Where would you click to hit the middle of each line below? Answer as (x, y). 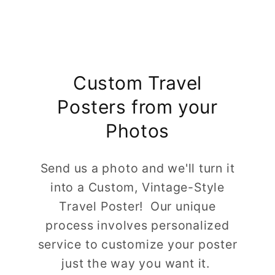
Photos (137, 131)
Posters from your (137, 107)
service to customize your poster (137, 245)
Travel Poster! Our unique (137, 207)
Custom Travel (137, 83)
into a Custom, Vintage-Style (137, 188)
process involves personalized (137, 226)
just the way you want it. (137, 264)
